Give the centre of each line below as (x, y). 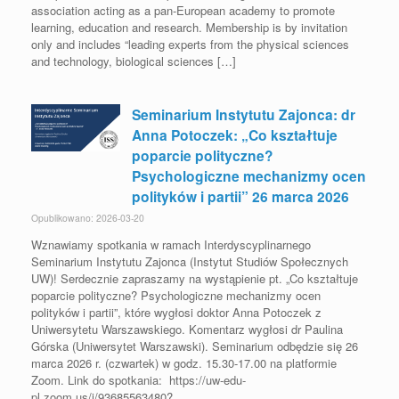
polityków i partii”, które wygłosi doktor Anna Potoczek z (176, 313)
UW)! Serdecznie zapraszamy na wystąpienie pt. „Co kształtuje (195, 279)
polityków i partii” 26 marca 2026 (240, 197)
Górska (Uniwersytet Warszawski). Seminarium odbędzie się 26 (195, 346)
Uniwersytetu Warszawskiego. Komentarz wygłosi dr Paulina (187, 330)
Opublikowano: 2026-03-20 (88, 218)
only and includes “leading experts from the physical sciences (190, 45)
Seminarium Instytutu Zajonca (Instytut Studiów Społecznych (190, 262)
